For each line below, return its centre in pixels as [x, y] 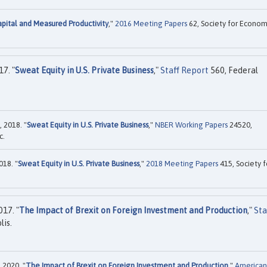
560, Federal [233, 70]
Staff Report [184, 70]
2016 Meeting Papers [151, 23]
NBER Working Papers [191, 125]
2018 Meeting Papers [182, 164]
